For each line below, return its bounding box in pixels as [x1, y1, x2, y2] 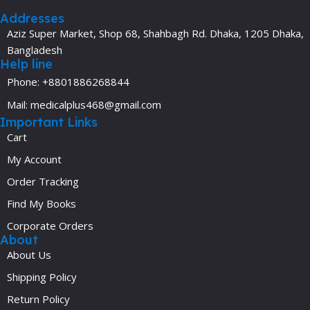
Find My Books [7, 197, 76, 211]
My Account [7, 152, 62, 167]
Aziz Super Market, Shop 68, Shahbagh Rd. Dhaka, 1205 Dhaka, [7, 26, 304, 41]
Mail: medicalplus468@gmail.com [7, 98, 161, 112]
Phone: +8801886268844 [7, 75, 129, 89]
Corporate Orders [7, 219, 93, 233]
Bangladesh [7, 43, 62, 57]
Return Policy [7, 292, 70, 307]
